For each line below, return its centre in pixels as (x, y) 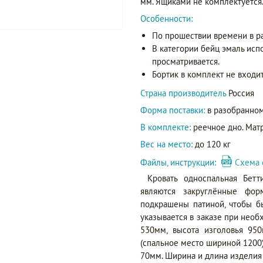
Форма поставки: (173, 110)
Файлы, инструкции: (181, 162)
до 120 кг (212, 144)
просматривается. (186, 61)
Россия (241, 93)
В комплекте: (166, 127)
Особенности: (166, 18)
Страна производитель (184, 93)
